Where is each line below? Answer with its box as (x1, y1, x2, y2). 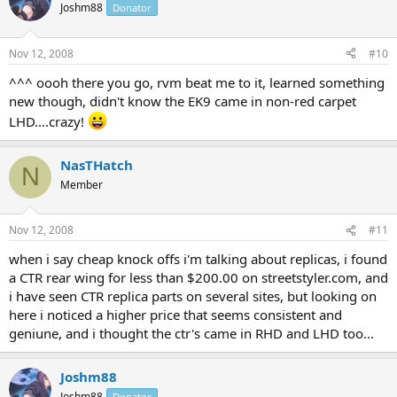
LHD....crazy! (9, 112, 88, 130)
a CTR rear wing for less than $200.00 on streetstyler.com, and (9, 269, 388, 286)
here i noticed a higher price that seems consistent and (9, 306, 342, 323)
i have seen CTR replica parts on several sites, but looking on (9, 287, 377, 305)
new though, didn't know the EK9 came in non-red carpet (9, 91, 356, 110)
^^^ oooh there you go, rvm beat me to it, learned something (9, 73, 385, 91)
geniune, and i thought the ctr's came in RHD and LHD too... (9, 324, 374, 342)
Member (60, 176, 103, 192)
